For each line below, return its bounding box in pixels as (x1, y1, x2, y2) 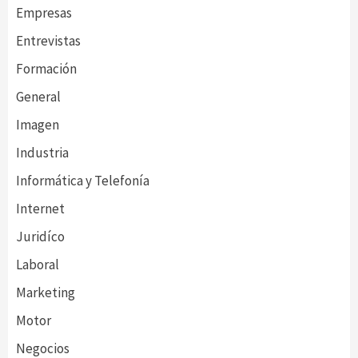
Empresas (16, 3, 72, 22)
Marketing (16, 283, 75, 301)
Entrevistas (16, 31, 81, 50)
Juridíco (16, 227, 65, 245)
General (16, 87, 61, 105)
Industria (16, 143, 69, 161)
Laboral (16, 255, 59, 273)
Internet (16, 199, 65, 217)
